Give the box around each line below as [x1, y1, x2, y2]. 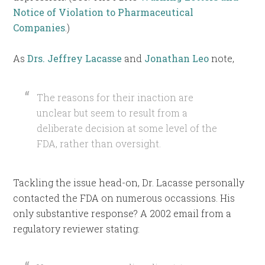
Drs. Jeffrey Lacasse [27, 52, 122, 65]
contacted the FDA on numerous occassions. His [13, 192, 235, 205]
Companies [13, 21, 66, 34]
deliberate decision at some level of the [37, 122, 218, 135]
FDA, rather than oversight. [37, 137, 161, 150]
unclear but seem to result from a [37, 106, 188, 119]
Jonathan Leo [144, 52, 209, 65]
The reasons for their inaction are [37, 91, 194, 104]
